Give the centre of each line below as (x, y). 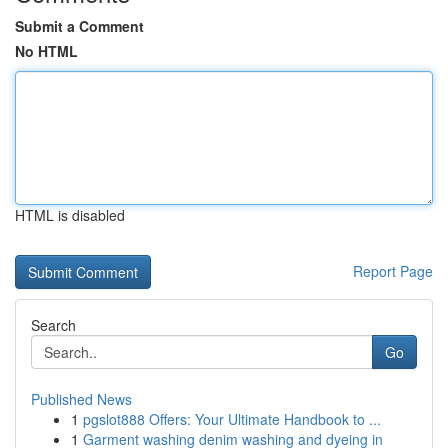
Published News (81, 399)
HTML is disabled (70, 215)
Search (53, 325)
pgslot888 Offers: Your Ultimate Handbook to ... (232, 419)
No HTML (46, 51)
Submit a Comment (79, 26)
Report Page (393, 271)
